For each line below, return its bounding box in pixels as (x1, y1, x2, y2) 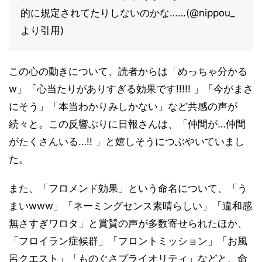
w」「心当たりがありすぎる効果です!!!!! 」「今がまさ (9, 82, 253, 95)
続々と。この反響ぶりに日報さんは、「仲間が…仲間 (9, 118, 246, 130)
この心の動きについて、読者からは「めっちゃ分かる (9, 65, 247, 77)
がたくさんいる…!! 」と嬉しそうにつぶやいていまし (9, 135, 244, 147)
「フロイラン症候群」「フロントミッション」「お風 (9, 235, 247, 247)
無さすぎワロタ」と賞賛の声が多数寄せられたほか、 (9, 217, 247, 229)
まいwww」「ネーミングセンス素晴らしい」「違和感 (9, 199, 252, 212)
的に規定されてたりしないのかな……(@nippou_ (20, 6, 235, 19)
